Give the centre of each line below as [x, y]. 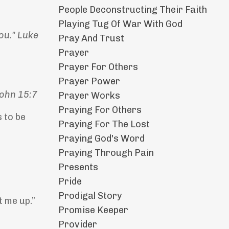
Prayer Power [89, 82]
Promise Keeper [93, 210]
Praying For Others [100, 110]
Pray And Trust [91, 39]
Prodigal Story [90, 196]
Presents [78, 167]
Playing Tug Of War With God [120, 24]
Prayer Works [89, 96]
